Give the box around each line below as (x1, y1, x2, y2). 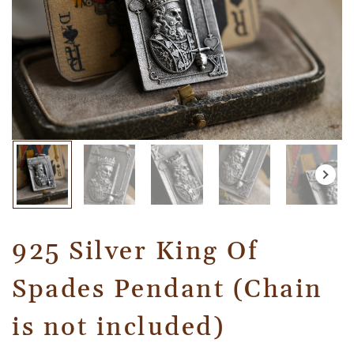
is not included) (12, 311, 224, 344)
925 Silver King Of (12, 235, 258, 268)
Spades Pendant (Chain (12, 273, 323, 306)
